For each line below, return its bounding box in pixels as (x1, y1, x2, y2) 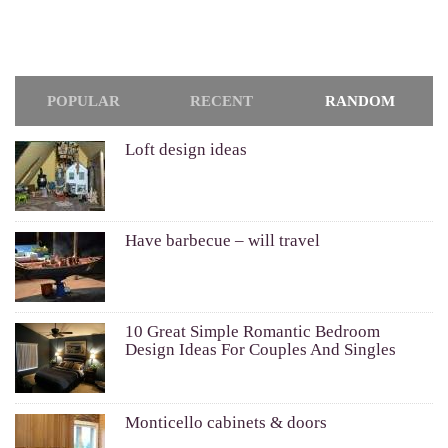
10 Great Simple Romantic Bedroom (125, 322, 380, 342)
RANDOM (324, 93, 395, 110)
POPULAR (47, 93, 121, 110)
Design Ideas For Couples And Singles (125, 340, 396, 360)
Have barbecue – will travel (125, 231, 320, 251)
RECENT (190, 93, 254, 110)
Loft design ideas (125, 140, 247, 160)
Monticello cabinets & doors (125, 413, 327, 433)
